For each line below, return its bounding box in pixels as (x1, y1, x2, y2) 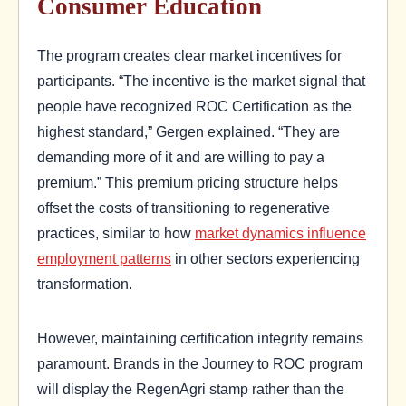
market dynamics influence (195, 224, 366, 241)
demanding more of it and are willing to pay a (37, 148, 324, 165)
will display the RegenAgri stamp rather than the (37, 380, 344, 397)
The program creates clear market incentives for (37, 46, 342, 63)
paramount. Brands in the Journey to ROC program (37, 354, 362, 372)
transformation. (37, 275, 132, 292)
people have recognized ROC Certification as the (37, 97, 352, 114)
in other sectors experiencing (171, 249, 360, 266)
